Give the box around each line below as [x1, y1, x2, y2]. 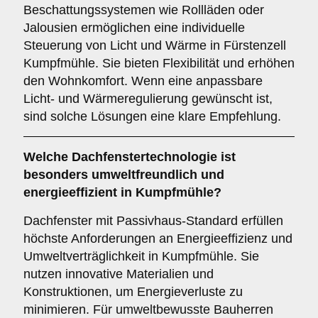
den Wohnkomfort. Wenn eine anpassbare [23, 74, 263, 88]
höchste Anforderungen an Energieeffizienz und [23, 231, 292, 246]
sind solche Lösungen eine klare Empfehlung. [23, 109, 281, 124]
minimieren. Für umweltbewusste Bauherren [23, 302, 273, 317]
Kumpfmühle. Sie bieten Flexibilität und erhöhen [23, 56, 295, 70]
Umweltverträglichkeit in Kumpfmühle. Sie [23, 249, 259, 263]
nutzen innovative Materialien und [23, 267, 214, 281]
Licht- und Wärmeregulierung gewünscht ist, [23, 92, 273, 106]
